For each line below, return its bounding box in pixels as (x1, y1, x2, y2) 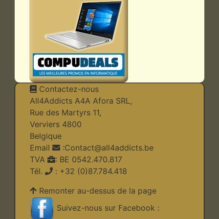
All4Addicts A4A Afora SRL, (30, 95, 132, 106)
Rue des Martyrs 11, (30, 107, 101, 117)
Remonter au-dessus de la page (39, 185, 156, 196)
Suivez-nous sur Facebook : (54, 203, 159, 213)
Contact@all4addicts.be (65, 142, 153, 153)
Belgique (30, 131, 62, 141)
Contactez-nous (37, 84, 99, 94)
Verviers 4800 (30, 119, 82, 129)
